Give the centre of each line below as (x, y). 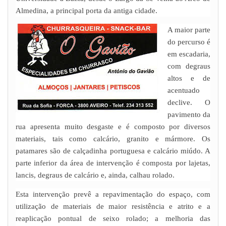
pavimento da (189, 115)
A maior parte (189, 30)
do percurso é (189, 42)
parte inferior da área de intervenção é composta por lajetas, (113, 163)
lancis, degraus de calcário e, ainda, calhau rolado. (95, 175)
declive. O (189, 103)
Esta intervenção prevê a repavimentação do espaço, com (113, 194)
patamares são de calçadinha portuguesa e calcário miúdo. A (113, 151)
